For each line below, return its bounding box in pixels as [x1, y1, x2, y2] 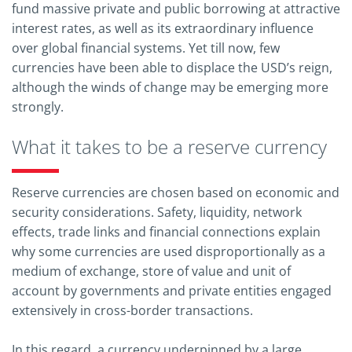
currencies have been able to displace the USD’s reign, [12, 58, 332, 76]
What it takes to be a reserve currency [12, 133, 327, 159]
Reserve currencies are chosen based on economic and [12, 183, 339, 201]
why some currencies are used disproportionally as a [12, 242, 325, 260]
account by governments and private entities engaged [12, 281, 332, 299]
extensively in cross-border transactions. [12, 301, 253, 319]
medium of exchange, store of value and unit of [12, 262, 291, 280]
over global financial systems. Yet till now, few [12, 38, 280, 57]
